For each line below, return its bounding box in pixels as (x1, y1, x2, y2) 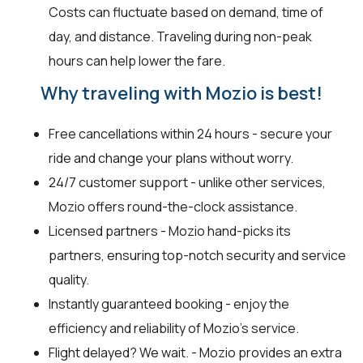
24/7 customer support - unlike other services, (49, 173, 326, 191)
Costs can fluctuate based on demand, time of (49, 2, 323, 21)
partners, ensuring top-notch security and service (49, 246, 346, 264)
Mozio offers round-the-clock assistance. (49, 197, 297, 216)
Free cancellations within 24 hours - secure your (49, 124, 332, 143)
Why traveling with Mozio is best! (41, 80, 322, 105)
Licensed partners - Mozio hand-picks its (49, 221, 291, 240)
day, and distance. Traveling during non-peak (49, 27, 312, 45)
